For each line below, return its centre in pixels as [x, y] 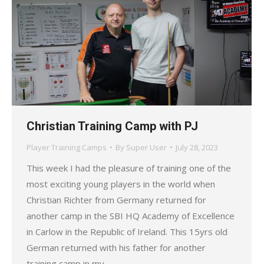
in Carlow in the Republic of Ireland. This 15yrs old [127, 231]
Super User [146, 147]
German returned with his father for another [116, 247]
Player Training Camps [67, 147]
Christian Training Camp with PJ [112, 126]
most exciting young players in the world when [121, 184]
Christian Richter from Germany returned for [116, 199]
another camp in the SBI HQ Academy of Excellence [131, 215]
